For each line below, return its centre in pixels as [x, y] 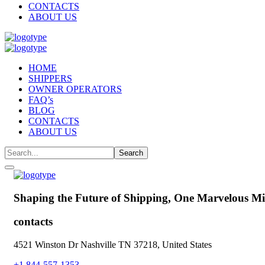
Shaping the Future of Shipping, [92, 198]
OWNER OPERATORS [75, 89]
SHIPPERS [50, 78]
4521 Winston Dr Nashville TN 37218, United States [113, 245]
